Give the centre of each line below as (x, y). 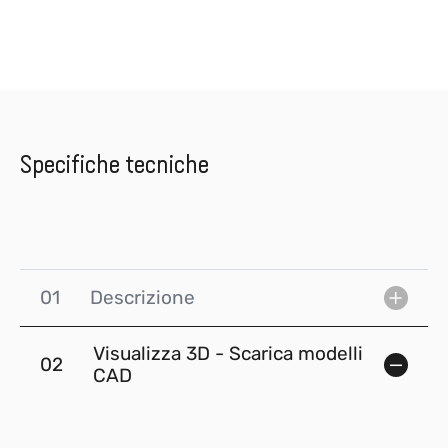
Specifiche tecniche (114, 165)
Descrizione (142, 298)
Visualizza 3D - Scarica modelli (228, 354)
